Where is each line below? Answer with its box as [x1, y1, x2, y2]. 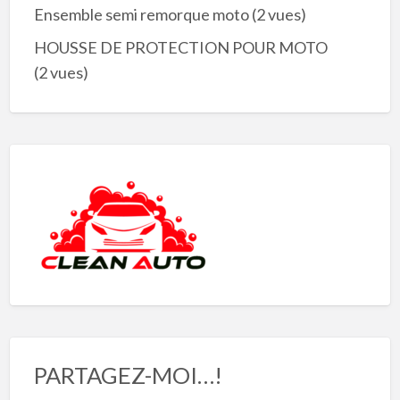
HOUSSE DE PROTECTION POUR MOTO [33, 37, 328, 57]
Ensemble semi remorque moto [33, 4, 249, 25]
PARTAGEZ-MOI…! [33, 362, 222, 389]
